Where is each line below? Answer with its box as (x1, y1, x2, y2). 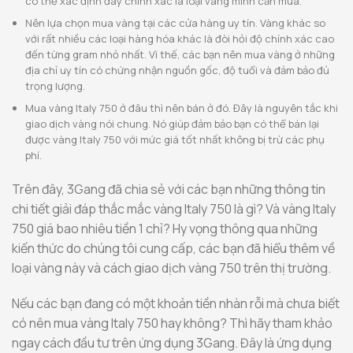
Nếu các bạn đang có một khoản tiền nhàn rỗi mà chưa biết (12, 295, 340, 313)
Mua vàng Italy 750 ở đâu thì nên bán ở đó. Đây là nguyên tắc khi (24, 100, 338, 115)
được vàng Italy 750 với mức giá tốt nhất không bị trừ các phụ (24, 132, 325, 147)
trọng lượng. (24, 79, 87, 94)
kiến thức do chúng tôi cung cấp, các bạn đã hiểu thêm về (12, 239, 335, 257)
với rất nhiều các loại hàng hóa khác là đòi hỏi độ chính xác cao (24, 32, 334, 46)
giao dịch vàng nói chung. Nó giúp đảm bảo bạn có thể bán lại (24, 116, 319, 131)
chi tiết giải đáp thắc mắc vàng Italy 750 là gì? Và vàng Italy (12, 199, 336, 217)
